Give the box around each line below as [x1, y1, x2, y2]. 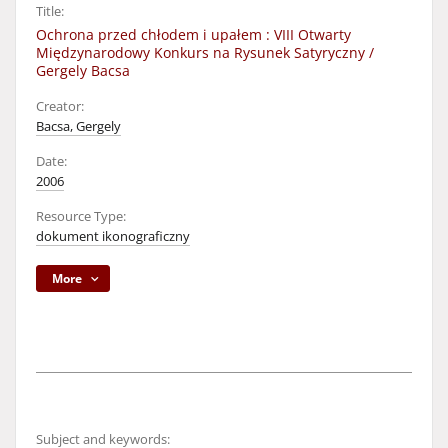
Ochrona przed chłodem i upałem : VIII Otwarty [36, 25, 351, 44]
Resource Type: [36, 208, 126, 225]
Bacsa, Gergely [36, 118, 121, 135]
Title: [36, 3, 64, 20]
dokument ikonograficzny [36, 228, 190, 245]
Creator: [36, 98, 84, 115]
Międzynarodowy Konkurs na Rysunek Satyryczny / [36, 43, 374, 62]
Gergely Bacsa [36, 61, 130, 80]
